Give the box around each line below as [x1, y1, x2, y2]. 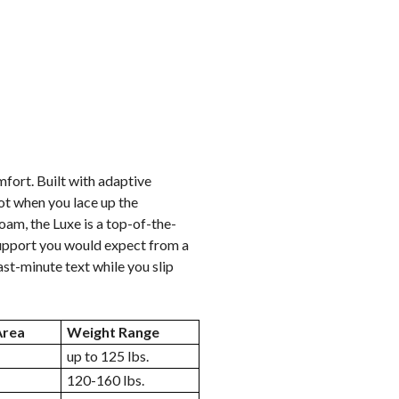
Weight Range [67, 323, 159, 340]
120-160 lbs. [67, 371, 144, 388]
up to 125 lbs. [67, 347, 149, 364]
